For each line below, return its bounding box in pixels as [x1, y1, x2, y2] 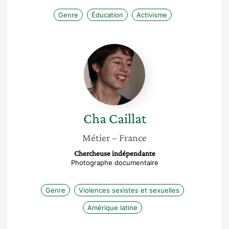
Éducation [91, 11, 123, 19]
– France [112, 132, 147, 143]
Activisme [136, 11, 167, 19]
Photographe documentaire [71, 158, 158, 167]
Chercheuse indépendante [74, 149, 155, 157]
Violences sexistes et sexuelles [79, 186, 179, 194]
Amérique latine [87, 203, 138, 212]
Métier [82, 132, 110, 143]
